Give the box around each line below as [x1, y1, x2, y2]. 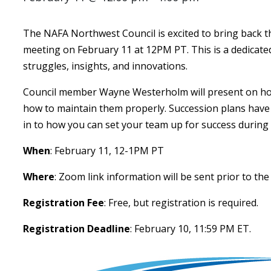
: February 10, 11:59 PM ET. [130, 222, 253, 235]
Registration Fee [23, 196, 104, 209]
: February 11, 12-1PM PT [50, 144, 164, 157]
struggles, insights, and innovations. [23, 59, 190, 73]
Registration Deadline [23, 222, 130, 235]
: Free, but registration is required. [104, 196, 261, 209]
